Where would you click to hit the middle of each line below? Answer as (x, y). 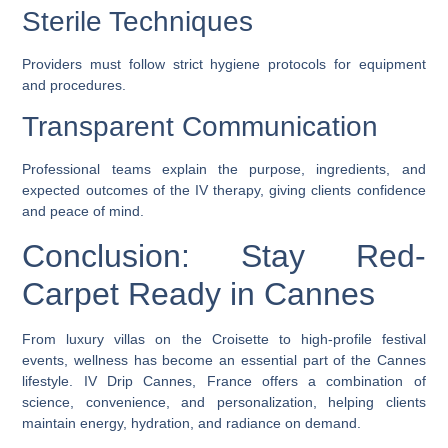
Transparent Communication (200, 127)
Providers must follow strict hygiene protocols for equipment (224, 64)
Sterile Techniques (138, 21)
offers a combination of (338, 380)
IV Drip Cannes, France (167, 380)
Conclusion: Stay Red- (224, 255)
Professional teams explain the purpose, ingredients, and (224, 169)
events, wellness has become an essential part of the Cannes (224, 359)
